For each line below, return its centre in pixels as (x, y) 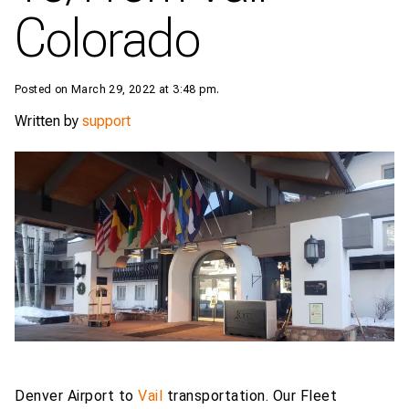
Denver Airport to (76, 396)
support (106, 121)
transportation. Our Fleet (250, 396)
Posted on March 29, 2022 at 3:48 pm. (117, 89)
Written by (48, 121)
